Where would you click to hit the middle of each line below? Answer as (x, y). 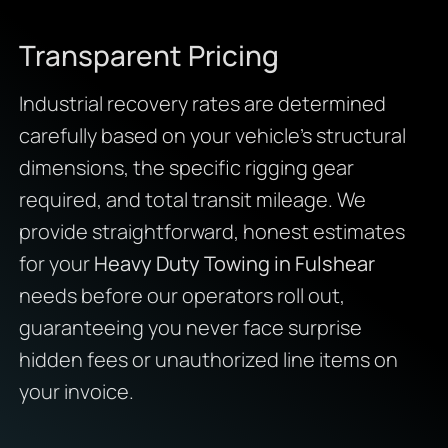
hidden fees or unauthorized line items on (208, 359)
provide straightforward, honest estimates (211, 231)
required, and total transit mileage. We (192, 199)
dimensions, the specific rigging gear (186, 167)
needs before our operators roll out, (181, 295)
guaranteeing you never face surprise (190, 327)
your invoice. (76, 391)
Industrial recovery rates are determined (202, 103)
